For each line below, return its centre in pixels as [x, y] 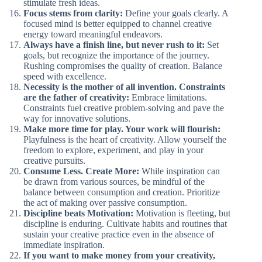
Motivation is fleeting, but [182, 213]
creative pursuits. [54, 161]
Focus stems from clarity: [73, 13]
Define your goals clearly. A [175, 13]
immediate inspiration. [64, 245]
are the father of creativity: [76, 97]
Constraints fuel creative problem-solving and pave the [124, 108]
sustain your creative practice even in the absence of [119, 234]
